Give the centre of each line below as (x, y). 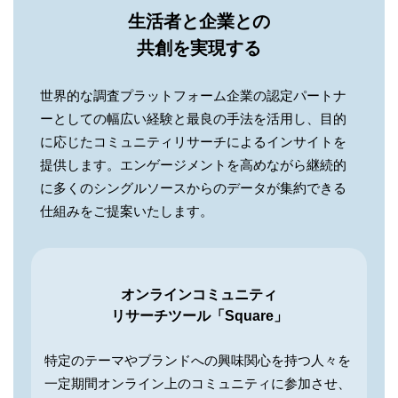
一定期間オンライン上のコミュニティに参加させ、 (198, 383)
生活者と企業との (199, 26)
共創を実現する (199, 53)
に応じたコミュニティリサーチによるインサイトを (193, 142)
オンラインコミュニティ (199, 298)
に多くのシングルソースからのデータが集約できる (193, 188)
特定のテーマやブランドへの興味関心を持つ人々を (198, 360)
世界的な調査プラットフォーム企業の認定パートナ (193, 96)
